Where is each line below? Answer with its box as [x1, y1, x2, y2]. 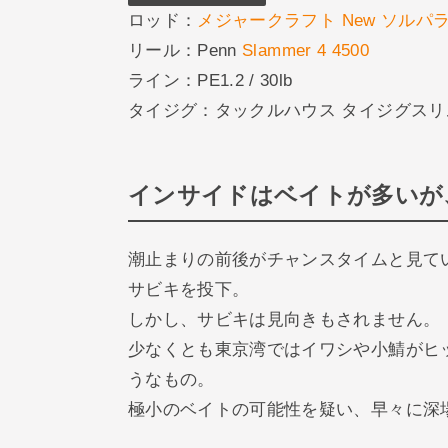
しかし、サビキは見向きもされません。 [128, 309, 441, 329]
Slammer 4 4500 [242, 40, 369, 60]
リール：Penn [128, 40, 243, 60]
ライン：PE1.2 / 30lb [128, 70, 293, 90]
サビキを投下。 [128, 279, 250, 299]
